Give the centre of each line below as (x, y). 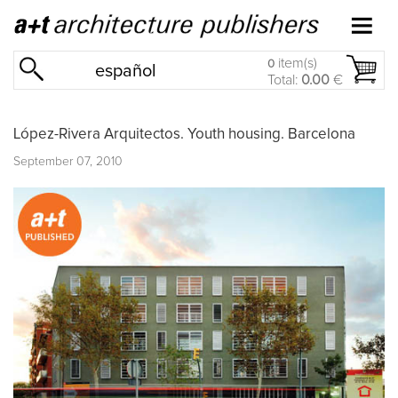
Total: (284, 80)
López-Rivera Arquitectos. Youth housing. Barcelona (184, 134)
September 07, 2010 (68, 161)
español (126, 71)
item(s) (296, 63)
